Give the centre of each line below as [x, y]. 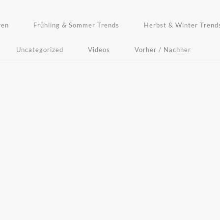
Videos [99, 50]
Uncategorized [40, 50]
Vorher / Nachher [163, 50]
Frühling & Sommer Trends [76, 25]
